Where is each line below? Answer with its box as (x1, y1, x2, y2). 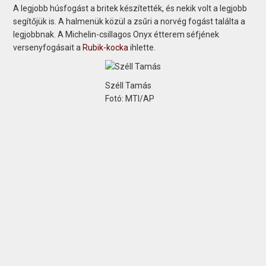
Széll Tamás (105, 80, 151, 90)
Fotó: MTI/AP (105, 93, 154, 103)
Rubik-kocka (83, 42, 129, 52)
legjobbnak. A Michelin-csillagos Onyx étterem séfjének (13, 29, 220, 39)
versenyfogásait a (13, 42, 83, 52)
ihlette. (128, 42, 156, 52)
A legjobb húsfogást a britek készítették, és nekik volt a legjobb (13, 3, 248, 13)
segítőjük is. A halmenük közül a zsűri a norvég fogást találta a (13, 16, 246, 26)
